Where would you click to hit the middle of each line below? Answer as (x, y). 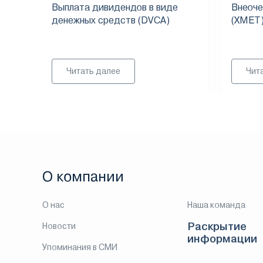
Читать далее (93, 71)
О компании (83, 177)
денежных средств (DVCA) (111, 20)
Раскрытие (217, 226)
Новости (59, 226)
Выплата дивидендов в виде (115, 7)
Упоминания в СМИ (80, 247)
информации (222, 239)
